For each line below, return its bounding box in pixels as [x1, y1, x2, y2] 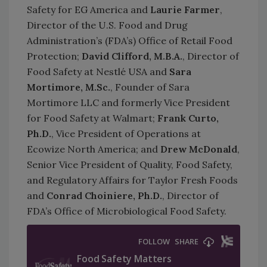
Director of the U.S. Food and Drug [27, 18, 188, 31]
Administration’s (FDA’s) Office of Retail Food [27, 34, 232, 46]
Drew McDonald [160, 142, 237, 155]
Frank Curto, [157, 111, 219, 124]
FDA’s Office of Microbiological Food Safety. [27, 204, 226, 217]
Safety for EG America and [27, 3, 150, 15]
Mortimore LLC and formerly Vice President [27, 96, 230, 108]
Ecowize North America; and [27, 142, 160, 155]
